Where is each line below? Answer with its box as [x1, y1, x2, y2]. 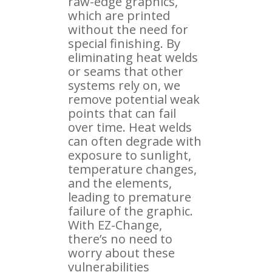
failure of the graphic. [68, 202, 193, 219]
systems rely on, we [68, 76, 180, 93]
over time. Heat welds [68, 118, 192, 135]
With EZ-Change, [68, 216, 162, 233]
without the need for [68, 21, 188, 38]
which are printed [68, 7, 170, 24]
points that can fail [68, 104, 176, 121]
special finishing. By [68, 35, 180, 52]
